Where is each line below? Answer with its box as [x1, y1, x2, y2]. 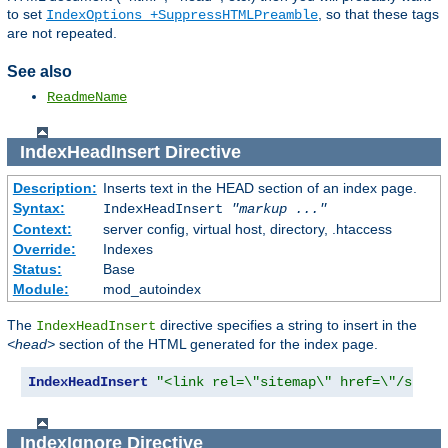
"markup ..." [230, 201, 327, 218]
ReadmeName [47, 89, 127, 106]
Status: [12, 261, 62, 278]
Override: [12, 241, 76, 258]
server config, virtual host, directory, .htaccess [102, 221, 392, 238]
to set [7, 6, 46, 23]
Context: [12, 221, 72, 238]
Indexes [102, 241, 153, 258]
